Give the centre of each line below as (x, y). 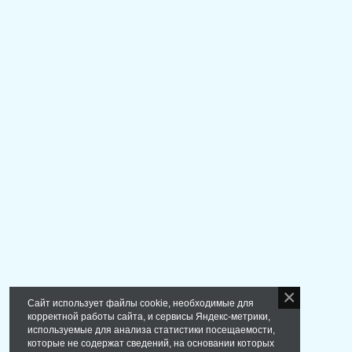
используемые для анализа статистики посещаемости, (152, 330)
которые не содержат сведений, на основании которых (151, 343)
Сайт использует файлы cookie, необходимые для (141, 303)
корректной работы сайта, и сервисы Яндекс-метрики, (149, 317)
